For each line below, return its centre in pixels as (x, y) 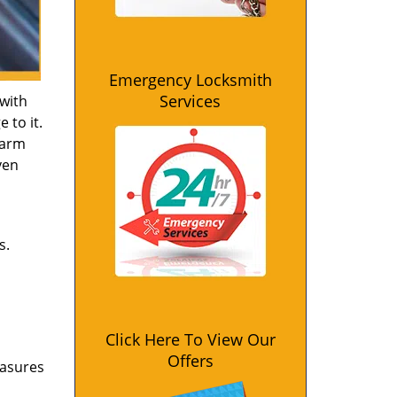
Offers (190, 361)
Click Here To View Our (190, 339)
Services (191, 101)
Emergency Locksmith (190, 80)
